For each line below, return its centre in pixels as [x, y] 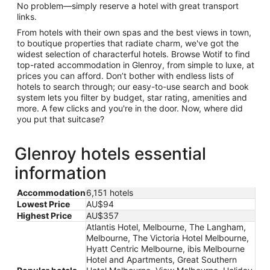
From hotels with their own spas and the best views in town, [134, 32]
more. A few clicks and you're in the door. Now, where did [130, 108]
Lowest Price [43, 204]
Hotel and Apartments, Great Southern [162, 259]
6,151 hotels [110, 192]
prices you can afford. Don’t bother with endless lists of [125, 75]
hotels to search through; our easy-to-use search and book [133, 86]
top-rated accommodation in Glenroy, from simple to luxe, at [136, 64]
